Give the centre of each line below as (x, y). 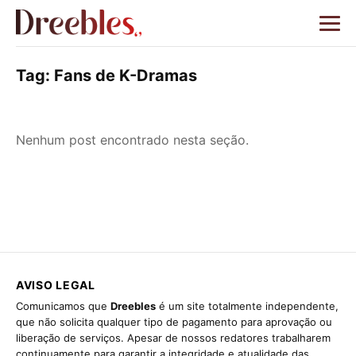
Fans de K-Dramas (126, 75)
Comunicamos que (63, 306)
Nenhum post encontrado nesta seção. (132, 140)
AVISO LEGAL (56, 285)
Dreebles (133, 306)
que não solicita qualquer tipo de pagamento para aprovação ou (174, 322)
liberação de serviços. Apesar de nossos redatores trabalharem (173, 338)
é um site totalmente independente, (247, 306)
